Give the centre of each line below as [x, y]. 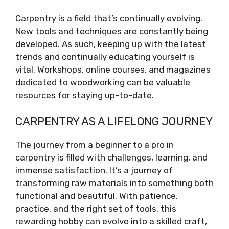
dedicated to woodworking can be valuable [103, 82]
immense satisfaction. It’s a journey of [94, 170]
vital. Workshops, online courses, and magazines [113, 70]
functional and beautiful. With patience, [97, 196]
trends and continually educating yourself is [105, 57]
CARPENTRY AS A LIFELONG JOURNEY [114, 121]
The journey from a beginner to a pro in [95, 144]
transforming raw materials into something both [114, 183]
